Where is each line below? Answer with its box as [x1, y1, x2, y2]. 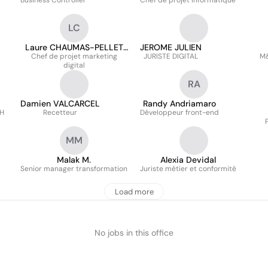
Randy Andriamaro [143, 98, 216, 109]
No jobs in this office [95, 227, 173, 238]
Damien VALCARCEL [20, 98, 100, 109]
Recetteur [43, 108, 77, 117]
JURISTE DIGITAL [144, 51, 198, 61]
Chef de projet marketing [31, 51, 117, 61]
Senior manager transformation [20, 164, 127, 173]
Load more [114, 186, 154, 197]
